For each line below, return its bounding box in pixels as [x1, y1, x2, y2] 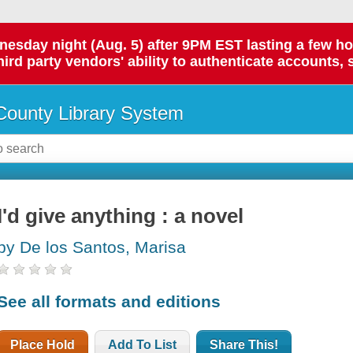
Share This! [210, 337, 279, 351]
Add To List [108, 337, 177, 351]
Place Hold [10, 337, 76, 351]
